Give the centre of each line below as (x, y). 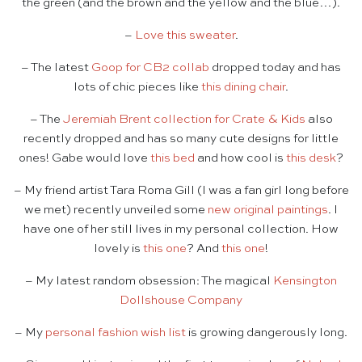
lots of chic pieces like (137, 87)
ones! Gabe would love (84, 158)
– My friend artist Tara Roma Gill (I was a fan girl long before (181, 191)
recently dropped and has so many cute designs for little (181, 139)
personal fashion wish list (116, 333)
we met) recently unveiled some (116, 210)
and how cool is (240, 158)
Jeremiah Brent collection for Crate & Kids (184, 120)
